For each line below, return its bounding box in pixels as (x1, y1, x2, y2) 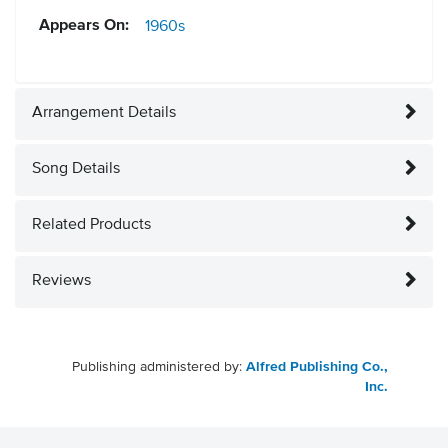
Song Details (32, 161, 120, 178)
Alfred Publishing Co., (246, 360, 388, 375)
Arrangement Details (32, 105, 176, 122)
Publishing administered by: (72, 360, 246, 375)
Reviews (32, 273, 91, 290)
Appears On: (39, 18, 129, 35)
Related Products (32, 217, 151, 234)
